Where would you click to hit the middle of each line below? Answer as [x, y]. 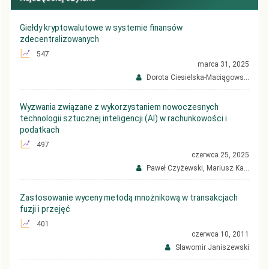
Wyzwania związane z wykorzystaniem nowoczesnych [119, 107]
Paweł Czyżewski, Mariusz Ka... [197, 168]
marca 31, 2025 [223, 64]
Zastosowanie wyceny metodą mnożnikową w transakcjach [129, 197]
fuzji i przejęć [45, 209]
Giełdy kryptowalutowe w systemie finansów [101, 27]
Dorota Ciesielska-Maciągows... [197, 77]
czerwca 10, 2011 [220, 234]
